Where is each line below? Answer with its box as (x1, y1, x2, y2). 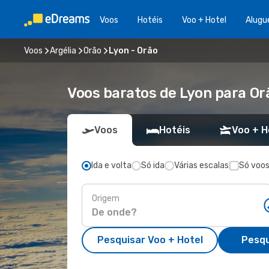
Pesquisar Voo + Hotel (97, 234, 203, 246)
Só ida (141, 160, 165, 171)
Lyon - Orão (109, 45, 158, 56)
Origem (92, 193, 119, 204)
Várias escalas (174, 160, 229, 171)
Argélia (50, 45, 76, 56)
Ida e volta (91, 160, 131, 171)
